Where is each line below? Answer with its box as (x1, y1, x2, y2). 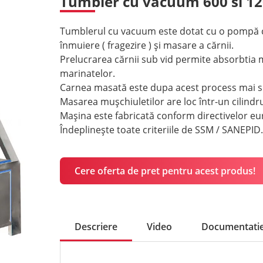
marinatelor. (59, 67, 115, 80)
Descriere (74, 220, 117, 233)
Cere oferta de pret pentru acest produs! (74, 164, 255, 177)
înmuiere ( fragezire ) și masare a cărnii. (59, 39, 234, 52)
